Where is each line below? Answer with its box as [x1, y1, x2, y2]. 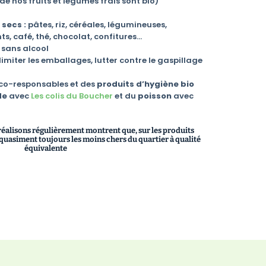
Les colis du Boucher [30, 90, 113, 102]
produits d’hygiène [96, 78, 179, 90]
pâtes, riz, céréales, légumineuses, [26, 18, 167, 30]
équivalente [24, 143, 68, 153]
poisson [137, 90, 173, 102]
